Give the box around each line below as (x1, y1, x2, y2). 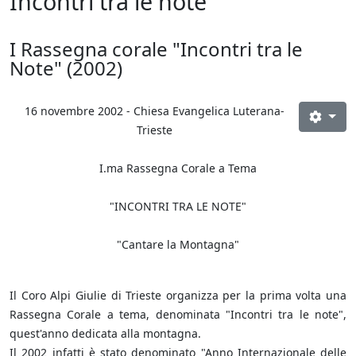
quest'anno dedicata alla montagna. (10, 326, 201, 342)
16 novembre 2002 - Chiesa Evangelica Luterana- (24, 103, 284, 119)
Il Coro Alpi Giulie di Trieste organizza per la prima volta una (10, 288, 346, 304)
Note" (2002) (10, 55, 122, 82)
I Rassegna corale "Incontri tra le (10, 36, 303, 63)
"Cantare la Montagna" (117, 237, 239, 253)
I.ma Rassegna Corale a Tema (99, 161, 257, 176)
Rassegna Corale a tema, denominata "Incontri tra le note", (10, 307, 346, 323)
